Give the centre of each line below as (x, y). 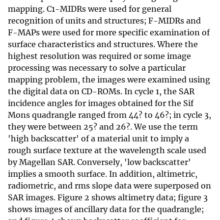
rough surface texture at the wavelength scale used (107, 151)
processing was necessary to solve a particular (97, 68)
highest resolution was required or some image (99, 56)
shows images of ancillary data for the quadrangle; (106, 209)
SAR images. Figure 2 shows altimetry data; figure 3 (108, 198)
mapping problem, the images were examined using (109, 80)
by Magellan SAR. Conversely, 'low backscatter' (99, 162)
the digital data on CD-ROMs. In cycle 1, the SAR (101, 92)
